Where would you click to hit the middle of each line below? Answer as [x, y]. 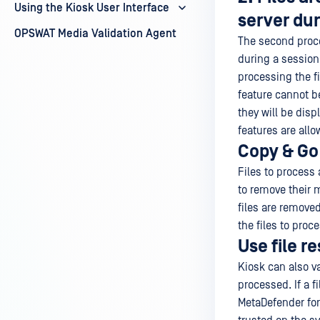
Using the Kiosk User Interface [92, 8]
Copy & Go [278, 152]
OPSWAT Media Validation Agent [95, 34]
